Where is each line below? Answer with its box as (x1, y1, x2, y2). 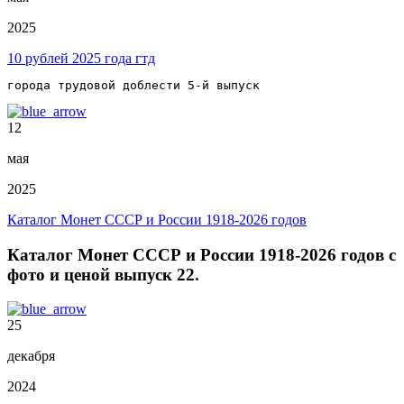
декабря (7, 348, 55, 364)
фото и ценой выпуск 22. (7, 264, 199, 284)
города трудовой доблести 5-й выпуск (7, 78, 260, 92)
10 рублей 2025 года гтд (7, 50, 155, 66)
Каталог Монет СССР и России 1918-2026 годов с (7, 244, 396, 264)
